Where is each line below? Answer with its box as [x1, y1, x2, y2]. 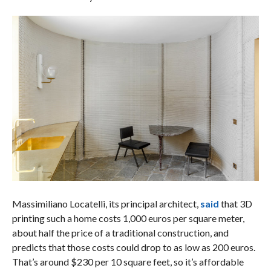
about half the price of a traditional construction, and [11, 226, 229, 238]
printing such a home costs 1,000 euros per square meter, [11, 212, 244, 224]
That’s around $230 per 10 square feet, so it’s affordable [11, 255, 244, 267]
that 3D [218, 197, 252, 209]
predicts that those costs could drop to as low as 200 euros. [11, 241, 255, 253]
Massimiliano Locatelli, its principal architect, [11, 197, 200, 209]
